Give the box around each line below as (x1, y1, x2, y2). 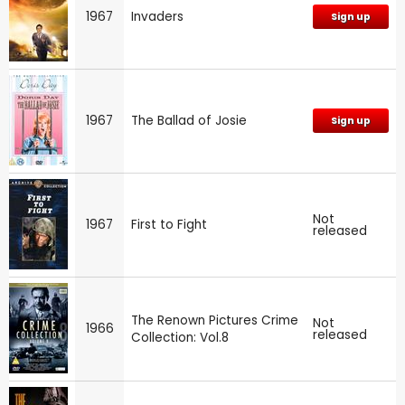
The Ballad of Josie (131, 111, 247, 129)
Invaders (131, 7, 184, 25)
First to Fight (131, 215, 207, 233)
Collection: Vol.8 (131, 328, 229, 346)
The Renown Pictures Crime (131, 311, 298, 329)
